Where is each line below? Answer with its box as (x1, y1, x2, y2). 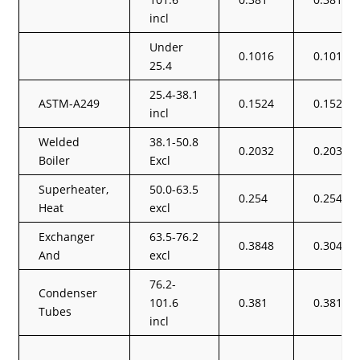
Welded (39, 133, 80, 149)
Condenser (39, 284, 98, 301)
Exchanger (39, 228, 96, 244)
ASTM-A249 (39, 95, 100, 111)
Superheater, (39, 181, 109, 197)
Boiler (39, 152, 71, 168)
